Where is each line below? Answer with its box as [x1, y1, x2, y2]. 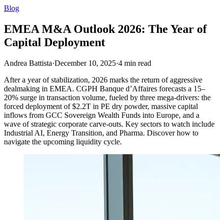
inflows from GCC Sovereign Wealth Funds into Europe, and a [4, 110, 199, 119]
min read [124, 58, 151, 67]
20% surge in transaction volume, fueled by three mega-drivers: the [4, 93, 211, 102]
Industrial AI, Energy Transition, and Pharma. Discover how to [4, 128, 198, 137]
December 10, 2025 [55, 58, 116, 67]
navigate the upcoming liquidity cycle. [4, 137, 122, 146]
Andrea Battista [4, 58, 52, 67]
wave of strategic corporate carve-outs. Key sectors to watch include [4, 119, 215, 128]
